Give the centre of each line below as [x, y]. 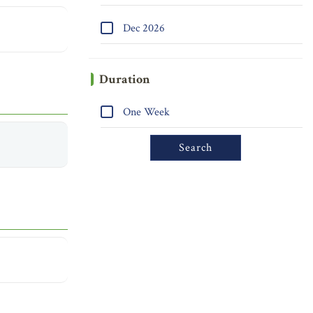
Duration [125, 79]
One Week [145, 112]
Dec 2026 [143, 28]
